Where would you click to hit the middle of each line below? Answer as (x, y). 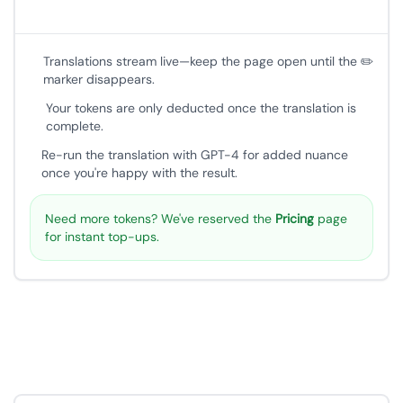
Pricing (295, 219)
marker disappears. (99, 80)
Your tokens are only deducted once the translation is (201, 108)
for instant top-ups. (102, 237)
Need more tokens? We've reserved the (160, 219)
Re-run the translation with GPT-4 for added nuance (195, 155)
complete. (74, 126)
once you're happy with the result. (140, 173)
